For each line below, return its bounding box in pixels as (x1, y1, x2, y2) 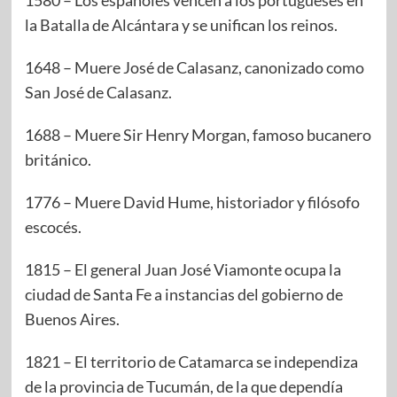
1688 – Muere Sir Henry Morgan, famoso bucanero (24, 125, 371, 145)
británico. (24, 150, 91, 170)
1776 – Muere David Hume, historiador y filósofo (24, 192, 360, 213)
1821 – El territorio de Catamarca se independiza (24, 352, 358, 372)
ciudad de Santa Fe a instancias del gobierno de (24, 284, 343, 305)
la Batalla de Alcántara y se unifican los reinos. (24, 15, 338, 35)
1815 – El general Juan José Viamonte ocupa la (24, 260, 341, 280)
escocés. (24, 217, 82, 237)
